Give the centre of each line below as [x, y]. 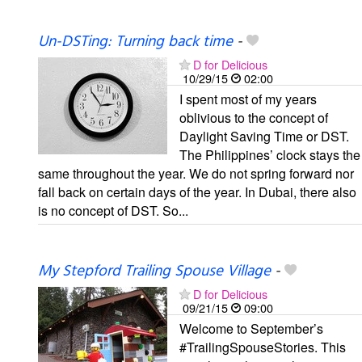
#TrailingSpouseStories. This [263, 347]
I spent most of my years [248, 99]
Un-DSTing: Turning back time [135, 42]
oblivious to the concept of [254, 118]
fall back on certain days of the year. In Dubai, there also [197, 192]
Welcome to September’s [251, 329]
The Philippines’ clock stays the [270, 155]
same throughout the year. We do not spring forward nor [196, 174]
